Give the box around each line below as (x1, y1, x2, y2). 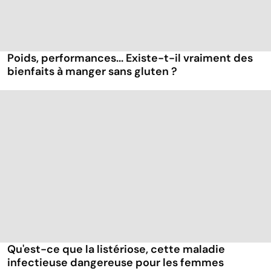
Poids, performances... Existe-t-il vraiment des (7, 51, 253, 66)
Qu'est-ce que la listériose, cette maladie (7, 242, 225, 257)
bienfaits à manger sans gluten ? (7, 64, 177, 79)
